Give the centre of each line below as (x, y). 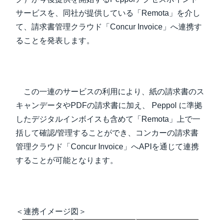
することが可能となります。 (67, 160)
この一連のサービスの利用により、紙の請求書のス (110, 92)
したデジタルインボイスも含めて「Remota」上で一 (108, 119)
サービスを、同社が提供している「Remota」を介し (108, 13)
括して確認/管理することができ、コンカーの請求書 (107, 133)
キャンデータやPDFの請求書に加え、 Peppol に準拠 (109, 105)
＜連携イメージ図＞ (51, 211)
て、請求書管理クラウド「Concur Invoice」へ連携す (109, 27)
